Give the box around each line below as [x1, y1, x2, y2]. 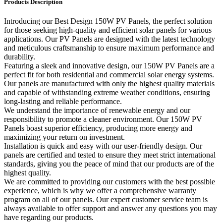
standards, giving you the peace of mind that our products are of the [4, 160, 214, 168]
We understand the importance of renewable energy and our [4, 106, 190, 115]
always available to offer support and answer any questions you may [4, 204, 217, 213]
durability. [4, 53, 35, 61]
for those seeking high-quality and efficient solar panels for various [4, 26, 212, 35]
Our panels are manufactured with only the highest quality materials [4, 79, 215, 88]
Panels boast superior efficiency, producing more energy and [4, 124, 192, 133]
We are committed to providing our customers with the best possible [4, 177, 215, 186]
